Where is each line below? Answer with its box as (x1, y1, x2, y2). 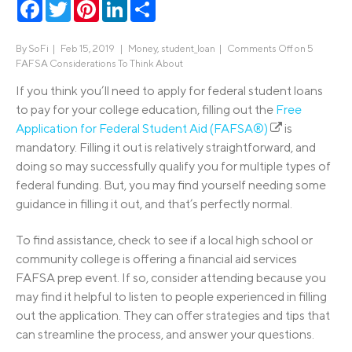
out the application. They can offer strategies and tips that (16, 308, 330, 324)
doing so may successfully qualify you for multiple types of (16, 158, 331, 174)
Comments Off (227, 42, 293, 54)
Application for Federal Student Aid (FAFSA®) (16, 120, 268, 136)
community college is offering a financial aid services (16, 251, 297, 267)
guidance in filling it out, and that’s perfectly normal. (16, 196, 292, 211)
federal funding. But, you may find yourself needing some (16, 177, 326, 192)
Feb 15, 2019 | (60, 42, 128, 54)
